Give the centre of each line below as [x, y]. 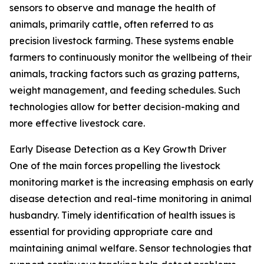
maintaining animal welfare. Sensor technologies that [131, 248]
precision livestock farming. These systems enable [122, 41]
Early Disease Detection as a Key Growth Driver [118, 149]
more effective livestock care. [77, 123]
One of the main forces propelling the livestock [115, 166]
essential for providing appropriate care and [111, 232]
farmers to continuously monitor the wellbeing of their [131, 57]
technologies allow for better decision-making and [125, 107]
